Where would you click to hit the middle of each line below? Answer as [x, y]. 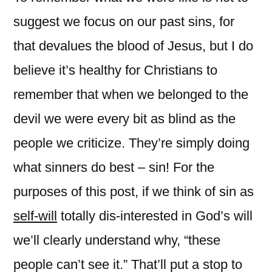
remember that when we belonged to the [131, 94]
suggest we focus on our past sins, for [124, 21]
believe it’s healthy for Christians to [115, 70]
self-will [35, 216]
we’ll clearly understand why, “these [117, 240]
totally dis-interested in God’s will [155, 216]
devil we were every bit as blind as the [124, 118]
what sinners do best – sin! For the [114, 167]
